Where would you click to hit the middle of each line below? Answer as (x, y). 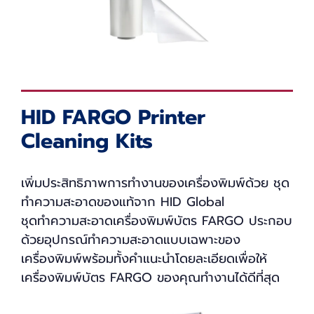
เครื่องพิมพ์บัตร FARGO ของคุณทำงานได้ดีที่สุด (150, 277)
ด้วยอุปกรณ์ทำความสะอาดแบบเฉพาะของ (131, 239)
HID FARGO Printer (113, 117)
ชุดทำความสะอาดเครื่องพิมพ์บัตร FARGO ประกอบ (157, 220)
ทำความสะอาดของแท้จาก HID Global (123, 202)
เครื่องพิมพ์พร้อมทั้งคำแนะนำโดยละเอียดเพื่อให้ (144, 258)
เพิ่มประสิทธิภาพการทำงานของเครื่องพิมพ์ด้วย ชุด (155, 183)
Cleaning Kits (87, 141)
